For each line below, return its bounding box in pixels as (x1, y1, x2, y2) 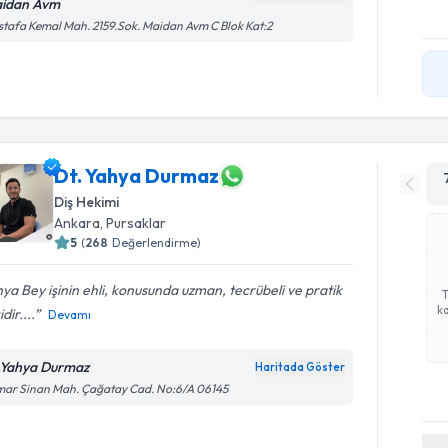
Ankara (54, 213, 101, 232)
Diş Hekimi (54, 192, 120, 211)
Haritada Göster (255, 359, 346, 374)
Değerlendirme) (112, 234, 202, 250)
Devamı (48, 306, 92, 322)
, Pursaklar (100, 213, 167, 232)
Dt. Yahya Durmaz (54, 163, 220, 188)
